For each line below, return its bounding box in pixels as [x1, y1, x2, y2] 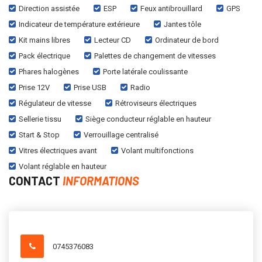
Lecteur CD [94, 35, 131, 44]
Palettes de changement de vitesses [94, 51, 216, 60]
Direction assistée [19, 4, 80, 13]
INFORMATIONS [63, 173, 139, 188]
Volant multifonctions [121, 146, 194, 155]
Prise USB [74, 82, 106, 92]
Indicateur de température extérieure [19, 19, 140, 29]
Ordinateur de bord [155, 35, 219, 44]
